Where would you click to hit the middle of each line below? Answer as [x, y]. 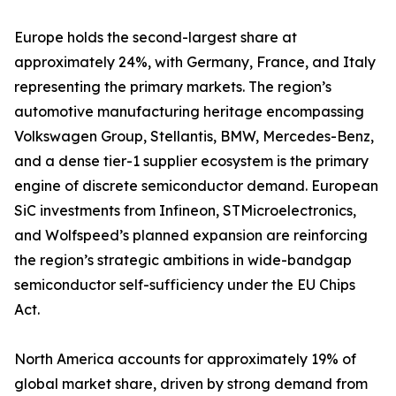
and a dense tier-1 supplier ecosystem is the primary [191, 161]
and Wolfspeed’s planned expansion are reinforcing [191, 236]
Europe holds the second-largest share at [156, 38]
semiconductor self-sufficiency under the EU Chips [185, 285]
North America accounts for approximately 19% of [185, 359]
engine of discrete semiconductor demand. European [196, 186]
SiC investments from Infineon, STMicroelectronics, [185, 211]
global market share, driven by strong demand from [191, 384]
